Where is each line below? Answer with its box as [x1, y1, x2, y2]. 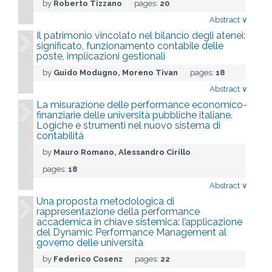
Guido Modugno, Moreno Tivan [53, 68, 178, 77]
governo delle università [36, 237, 143, 248]
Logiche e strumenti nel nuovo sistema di [36, 120, 220, 131]
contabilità [36, 130, 84, 141]
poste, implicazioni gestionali [36, 50, 165, 62]
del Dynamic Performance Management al [36, 226, 226, 238]
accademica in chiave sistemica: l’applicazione [36, 216, 242, 228]
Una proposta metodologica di [36, 195, 174, 207]
